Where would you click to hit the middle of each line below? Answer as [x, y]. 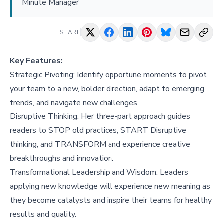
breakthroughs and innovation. [62, 159]
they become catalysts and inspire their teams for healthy [111, 200]
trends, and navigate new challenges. [74, 103]
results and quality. [43, 214]
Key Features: [36, 61]
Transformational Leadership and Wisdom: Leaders [99, 172]
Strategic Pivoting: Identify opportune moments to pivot [108, 75]
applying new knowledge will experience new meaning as [110, 186]
